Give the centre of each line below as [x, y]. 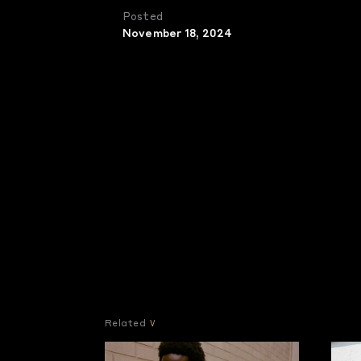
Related [126, 324]
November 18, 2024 [178, 34]
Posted [143, 17]
